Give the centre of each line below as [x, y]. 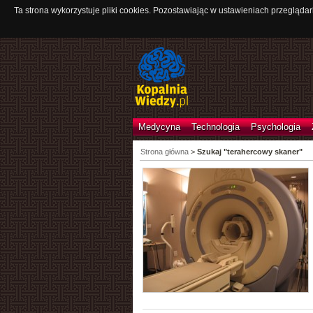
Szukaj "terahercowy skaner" [249, 152]
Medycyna [159, 127]
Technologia [215, 127]
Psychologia [275, 127]
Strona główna [164, 152]
